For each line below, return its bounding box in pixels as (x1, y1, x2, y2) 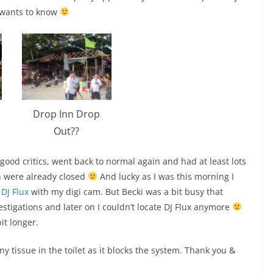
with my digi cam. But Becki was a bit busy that (29, 185, 223, 197)
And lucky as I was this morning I (97, 170, 234, 182)
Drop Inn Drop (33, 107, 100, 121)
